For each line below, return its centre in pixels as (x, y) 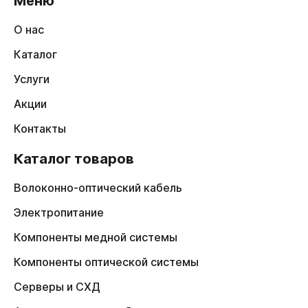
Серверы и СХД (57, 287)
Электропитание (59, 212)
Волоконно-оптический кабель (98, 188)
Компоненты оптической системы (106, 262)
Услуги (32, 79)
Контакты (40, 129)
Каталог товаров (74, 158)
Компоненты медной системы (96, 237)
